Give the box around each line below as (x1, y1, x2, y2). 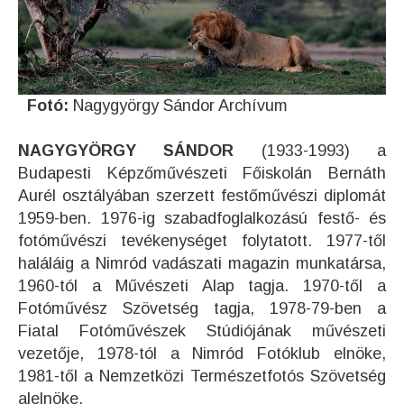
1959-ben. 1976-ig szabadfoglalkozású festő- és (18, 208, 386, 227)
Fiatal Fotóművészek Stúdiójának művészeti (18, 321, 386, 340)
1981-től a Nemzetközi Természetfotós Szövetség (18, 366, 386, 385)
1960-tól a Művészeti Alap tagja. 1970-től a (18, 276, 386, 295)
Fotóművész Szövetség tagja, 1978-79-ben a (18, 298, 386, 317)
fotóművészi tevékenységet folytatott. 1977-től (18, 231, 386, 250)
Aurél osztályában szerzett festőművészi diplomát (18, 186, 386, 205)
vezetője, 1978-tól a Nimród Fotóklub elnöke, (18, 344, 386, 363)
